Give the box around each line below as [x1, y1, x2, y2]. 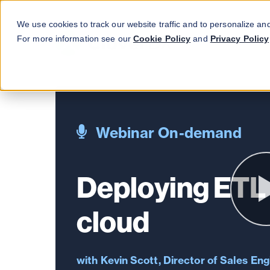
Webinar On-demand [95, 124, 242, 142]
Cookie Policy [133, 34, 191, 43]
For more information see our [17, 34, 133, 43]
